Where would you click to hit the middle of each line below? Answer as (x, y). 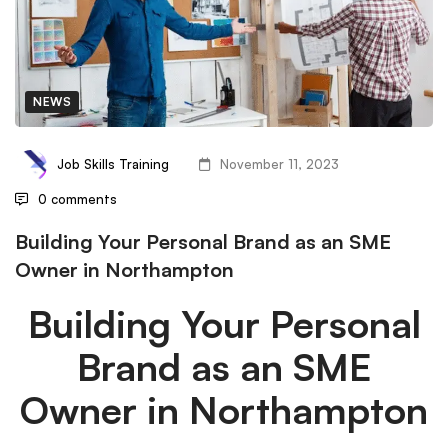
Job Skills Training (113, 163)
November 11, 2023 (279, 163)
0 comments (77, 198)
